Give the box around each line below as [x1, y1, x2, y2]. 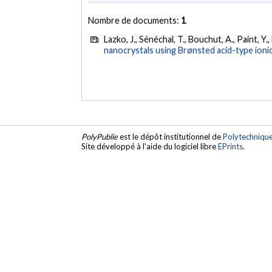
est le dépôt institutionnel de [118, 132, 223, 142]
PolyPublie [81, 132, 118, 142]
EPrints [218, 141, 243, 152]
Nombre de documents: [88, 15, 182, 25]
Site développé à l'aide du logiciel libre [81, 141, 219, 152]
